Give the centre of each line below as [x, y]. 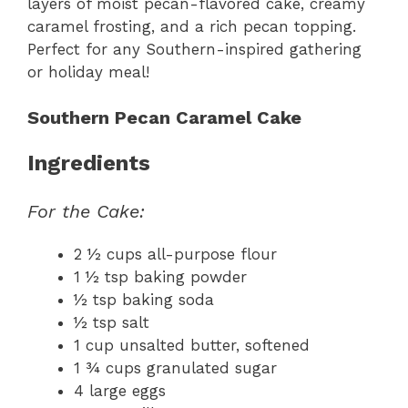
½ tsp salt [112, 323]
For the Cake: [86, 212]
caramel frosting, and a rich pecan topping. [192, 26]
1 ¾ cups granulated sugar [175, 368]
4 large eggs [120, 391]
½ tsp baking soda [144, 300]
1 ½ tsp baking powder [160, 277]
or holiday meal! [88, 71]
